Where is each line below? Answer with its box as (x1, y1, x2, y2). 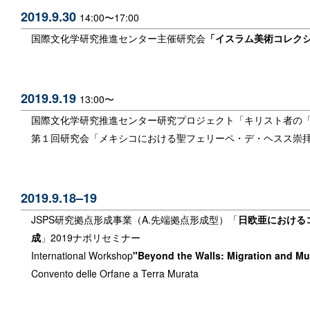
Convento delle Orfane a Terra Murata (31, 266, 199, 281)
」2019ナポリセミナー (41, 230, 140, 245)
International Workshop (31, 248, 133, 263)
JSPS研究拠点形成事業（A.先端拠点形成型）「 (31, 212, 238, 227)
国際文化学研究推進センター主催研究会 (31, 30, 206, 45)
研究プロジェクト (157, 112, 235, 127)
